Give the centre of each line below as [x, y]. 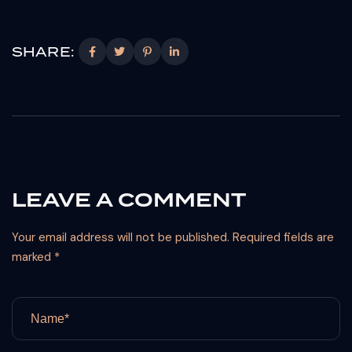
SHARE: [43, 51]
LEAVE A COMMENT [129, 200]
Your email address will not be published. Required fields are [173, 237]
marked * [36, 257]
